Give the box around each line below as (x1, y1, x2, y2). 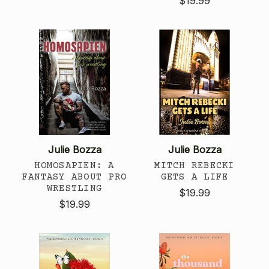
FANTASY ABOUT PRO (22, 171, 127, 183)
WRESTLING (46, 183, 103, 194)
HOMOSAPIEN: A (34, 160, 115, 171)
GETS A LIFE (160, 171, 229, 183)
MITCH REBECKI (154, 160, 235, 171)
